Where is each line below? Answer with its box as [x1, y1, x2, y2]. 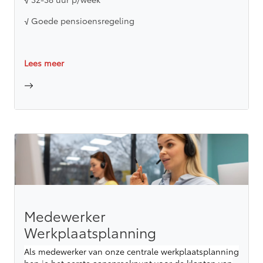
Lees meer [24, 57, 64, 69]
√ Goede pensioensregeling [24, 15, 134, 27]
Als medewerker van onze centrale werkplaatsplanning [24, 245, 239, 258]
